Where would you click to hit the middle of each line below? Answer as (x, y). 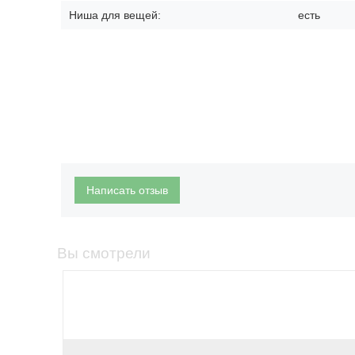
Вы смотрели (104, 253)
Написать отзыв (127, 190)
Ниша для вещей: (115, 15)
